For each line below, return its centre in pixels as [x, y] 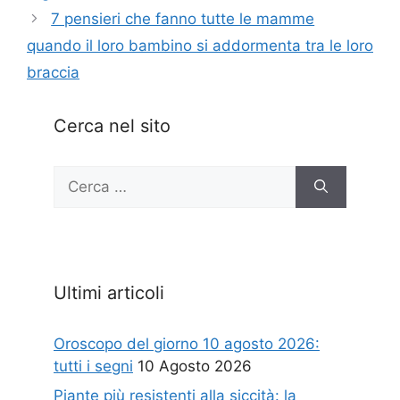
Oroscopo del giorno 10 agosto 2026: [187, 343]
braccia [53, 72]
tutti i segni [93, 366]
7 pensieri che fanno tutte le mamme [183, 18]
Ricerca [79, 175]
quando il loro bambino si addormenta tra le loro [200, 45]
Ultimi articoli [109, 292]
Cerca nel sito [112, 125]
